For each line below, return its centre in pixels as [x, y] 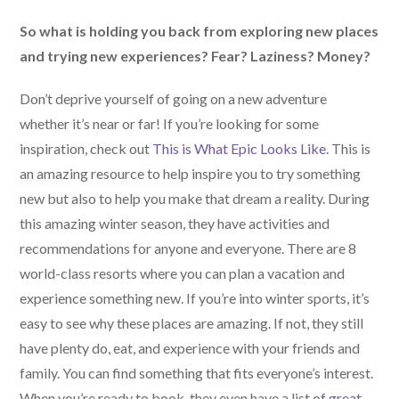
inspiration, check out [86, 149]
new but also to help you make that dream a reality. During [195, 199]
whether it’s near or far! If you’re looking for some [170, 124]
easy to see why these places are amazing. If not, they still [192, 323]
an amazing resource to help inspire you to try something [191, 174]
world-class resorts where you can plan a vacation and [183, 273]
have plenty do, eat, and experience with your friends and [190, 348]
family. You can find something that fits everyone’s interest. [197, 373]
